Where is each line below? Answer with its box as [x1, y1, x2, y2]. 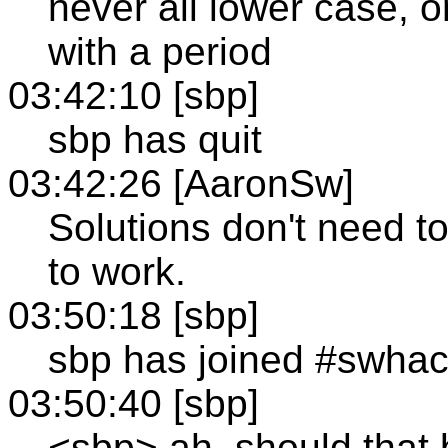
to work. [48, 249, 186, 293]
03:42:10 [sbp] [8, 73, 259, 117]
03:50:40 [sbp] [8, 381, 259, 425]
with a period [48, 29, 272, 73]
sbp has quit [48, 117, 262, 161]
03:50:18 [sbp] [8, 293, 259, 337]
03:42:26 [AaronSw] [8, 161, 354, 205]
